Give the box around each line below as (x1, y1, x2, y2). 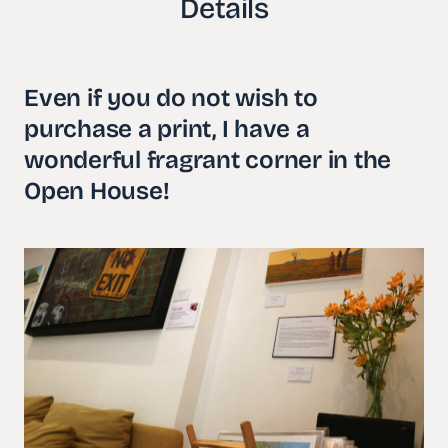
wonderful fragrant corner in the (24, 145, 391, 176)
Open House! (24, 176, 170, 207)
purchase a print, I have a (24, 114, 310, 145)
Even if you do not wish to (24, 83, 318, 114)
